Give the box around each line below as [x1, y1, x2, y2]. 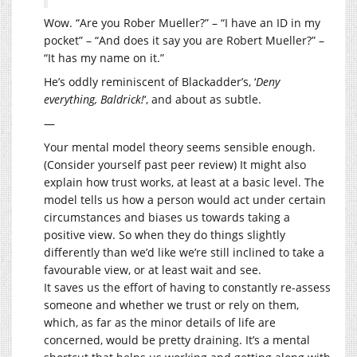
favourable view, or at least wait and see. [44, 261, 261, 277]
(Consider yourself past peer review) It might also [44, 156, 306, 172]
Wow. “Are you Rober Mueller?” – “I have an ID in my [44, 14, 320, 30]
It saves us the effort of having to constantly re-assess [44, 279, 331, 295]
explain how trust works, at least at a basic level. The [44, 174, 324, 190]
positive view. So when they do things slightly [44, 226, 285, 242]
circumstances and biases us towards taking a [44, 209, 290, 225]
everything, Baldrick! [44, 91, 144, 107]
